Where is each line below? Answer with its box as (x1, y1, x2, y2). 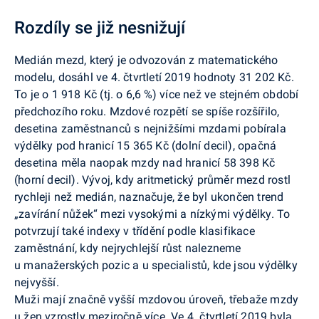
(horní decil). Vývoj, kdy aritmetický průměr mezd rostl (14, 172, 291, 187)
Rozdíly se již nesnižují (14, 17, 185, 38)
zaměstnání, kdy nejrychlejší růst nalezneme (14, 241, 241, 255)
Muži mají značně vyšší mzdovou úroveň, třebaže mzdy (14, 292, 299, 306)
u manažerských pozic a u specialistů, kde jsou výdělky (14, 258, 298, 272)
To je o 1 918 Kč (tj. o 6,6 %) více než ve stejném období (14, 87, 299, 101)
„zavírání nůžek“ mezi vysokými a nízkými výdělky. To (14, 206, 291, 221)
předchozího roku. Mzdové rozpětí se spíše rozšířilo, (14, 104, 280, 118)
